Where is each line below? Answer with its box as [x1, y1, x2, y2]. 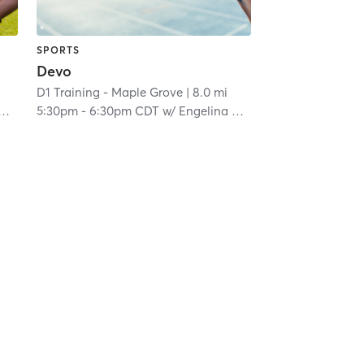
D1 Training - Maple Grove [36, 84, 183, 101]
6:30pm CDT [89, 103, 159, 119]
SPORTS [36, 43, 80, 56]
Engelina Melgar [178, 103, 232, 119]
